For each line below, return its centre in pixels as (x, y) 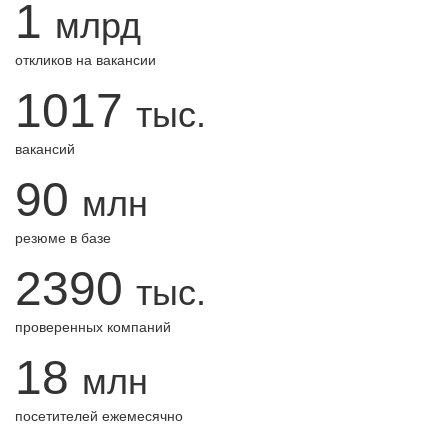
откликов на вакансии (85, 60)
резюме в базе (63, 238)
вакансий (45, 149)
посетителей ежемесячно (99, 416)
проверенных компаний (93, 327)
